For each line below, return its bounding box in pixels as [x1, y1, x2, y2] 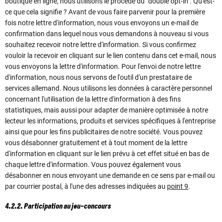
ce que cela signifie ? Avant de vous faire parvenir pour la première [5, 7, 205, 16]
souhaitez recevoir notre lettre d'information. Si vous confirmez [5, 40, 196, 49]
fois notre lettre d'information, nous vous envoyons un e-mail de [5, 18, 198, 27]
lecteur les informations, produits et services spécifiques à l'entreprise [5, 116, 216, 125]
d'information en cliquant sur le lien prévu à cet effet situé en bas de [5, 149, 209, 158]
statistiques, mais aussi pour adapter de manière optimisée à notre [5, 106, 208, 114]
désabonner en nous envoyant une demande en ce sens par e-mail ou [5, 171, 215, 179]
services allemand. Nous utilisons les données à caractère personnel [5, 84, 212, 92]
